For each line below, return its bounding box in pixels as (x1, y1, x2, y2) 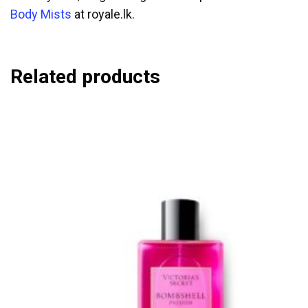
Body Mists (10, 7, 71, 21)
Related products (10, 65, 160, 88)
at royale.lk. (71, 7, 135, 21)
